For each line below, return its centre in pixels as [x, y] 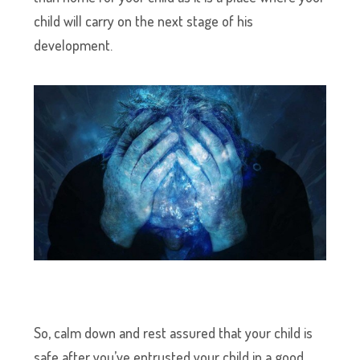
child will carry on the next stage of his [144, 21]
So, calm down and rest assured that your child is [174, 333]
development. [74, 45]
